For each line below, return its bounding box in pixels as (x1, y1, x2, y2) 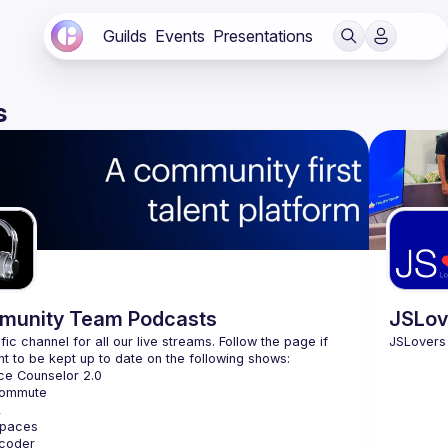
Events (155, 26, 205, 46)
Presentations (213, 26, 313, 46)
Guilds (103, 26, 147, 46)
